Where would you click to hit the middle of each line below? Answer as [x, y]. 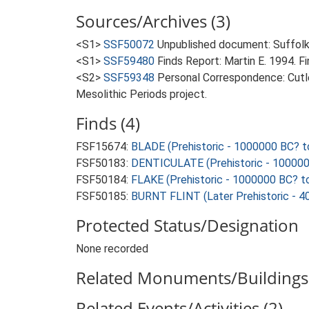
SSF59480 [129, 61]
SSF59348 [129, 78]
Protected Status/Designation [187, 225]
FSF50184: [103, 180]
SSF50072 [129, 44]
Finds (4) [108, 123]
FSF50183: [103, 163]
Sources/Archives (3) [153, 21]
